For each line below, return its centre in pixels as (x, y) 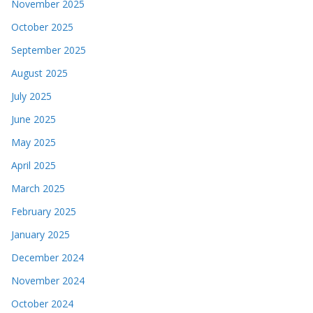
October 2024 (42, 303)
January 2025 (41, 234)
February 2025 (44, 211)
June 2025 (34, 119)
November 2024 (48, 280)
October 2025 (42, 27)
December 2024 (48, 257)
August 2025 (39, 73)
